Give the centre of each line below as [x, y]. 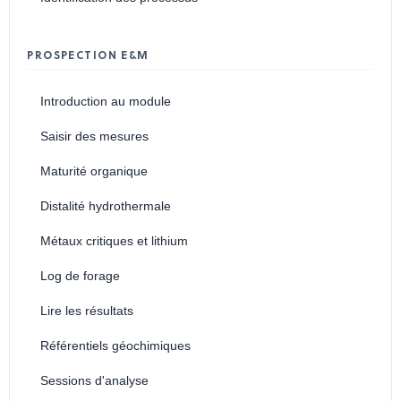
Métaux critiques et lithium [114, 241]
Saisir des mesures [94, 137]
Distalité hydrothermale [105, 206]
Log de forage [80, 276]
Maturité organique [94, 171]
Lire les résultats [86, 311]
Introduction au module [105, 102]
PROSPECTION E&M [88, 57]
